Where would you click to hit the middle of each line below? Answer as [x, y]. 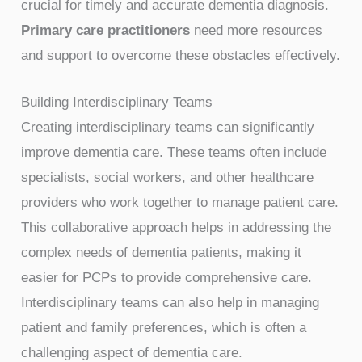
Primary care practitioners [106, 31]
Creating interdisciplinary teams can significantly [168, 128]
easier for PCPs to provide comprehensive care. [167, 278]
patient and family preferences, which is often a [164, 328]
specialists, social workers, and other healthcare [168, 178]
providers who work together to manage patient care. [180, 203]
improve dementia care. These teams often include [174, 153]
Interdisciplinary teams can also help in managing [170, 303]
